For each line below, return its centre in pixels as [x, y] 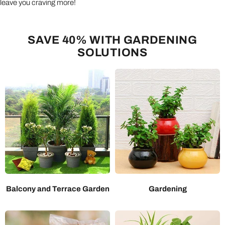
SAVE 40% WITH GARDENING [113, 40]
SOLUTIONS [113, 52]
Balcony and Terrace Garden [58, 189]
